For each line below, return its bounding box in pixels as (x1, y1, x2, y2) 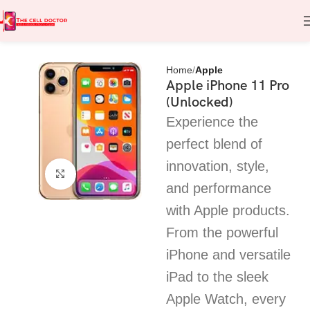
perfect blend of (166, 136, 263, 152)
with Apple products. (166, 203, 291, 218)
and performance (166, 181, 272, 196)
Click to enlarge (75, 169, 143, 179)
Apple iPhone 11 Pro (166, 77, 290, 94)
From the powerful (166, 225, 279, 240)
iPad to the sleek (166, 269, 269, 284)
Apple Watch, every (166, 291, 286, 307)
